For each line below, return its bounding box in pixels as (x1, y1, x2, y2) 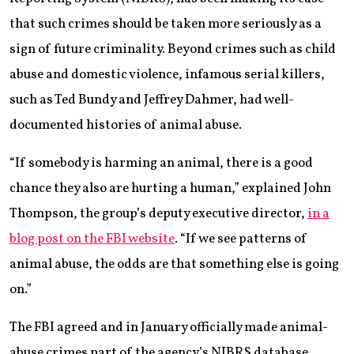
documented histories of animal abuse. (9, 115, 242, 134)
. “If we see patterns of (175, 229, 307, 248)
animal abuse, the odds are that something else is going (9, 254, 339, 273)
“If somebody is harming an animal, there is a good (9, 153, 313, 172)
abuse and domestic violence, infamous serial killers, (9, 65, 325, 84)
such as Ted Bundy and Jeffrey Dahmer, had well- (9, 90, 294, 109)
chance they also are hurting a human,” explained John (9, 179, 331, 198)
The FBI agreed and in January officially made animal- (9, 318, 328, 337)
